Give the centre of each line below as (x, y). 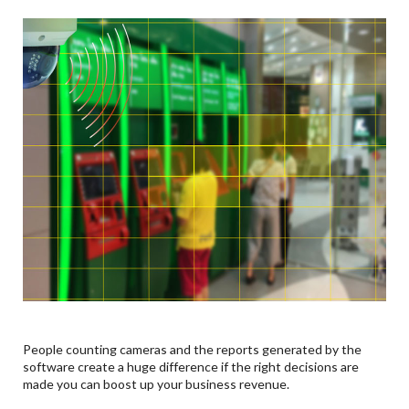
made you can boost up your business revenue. (157, 383)
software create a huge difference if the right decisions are (191, 366)
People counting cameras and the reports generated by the (193, 349)
